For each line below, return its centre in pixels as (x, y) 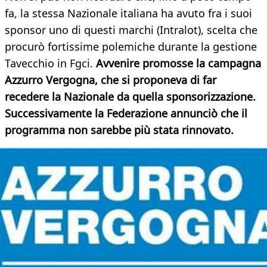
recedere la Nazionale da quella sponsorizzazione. (130, 97)
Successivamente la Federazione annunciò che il (126, 114)
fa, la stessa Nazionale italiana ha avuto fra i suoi (128, 13)
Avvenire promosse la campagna (178, 63)
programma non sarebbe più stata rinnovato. (119, 130)
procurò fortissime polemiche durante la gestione (131, 47)
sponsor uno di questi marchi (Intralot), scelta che (131, 30)
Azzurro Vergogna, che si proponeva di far (111, 80)
